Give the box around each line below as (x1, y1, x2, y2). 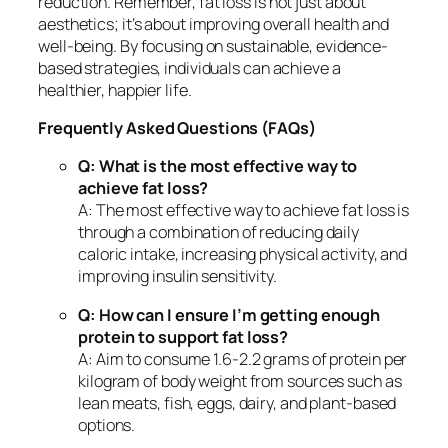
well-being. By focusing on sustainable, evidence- (38, 34, 389, 57)
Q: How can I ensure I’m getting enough (78, 303, 381, 326)
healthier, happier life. (38, 78, 192, 101)
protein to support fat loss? (78, 325, 289, 348)
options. (78, 413, 136, 436)
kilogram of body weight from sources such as (78, 369, 402, 392)
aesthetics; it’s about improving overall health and (38, 12, 389, 35)
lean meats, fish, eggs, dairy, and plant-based (78, 391, 397, 414)
